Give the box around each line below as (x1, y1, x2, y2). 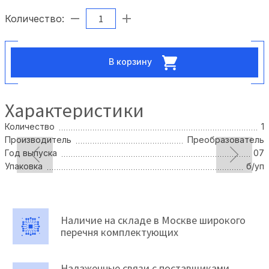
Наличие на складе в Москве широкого (61, 213, 246, 227)
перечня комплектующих (61, 225, 178, 239)
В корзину (109, 56, 154, 67)
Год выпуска (5, 147, 57, 158)
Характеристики (5, 98, 144, 122)
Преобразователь (187, 134, 264, 145)
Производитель (5, 134, 71, 145)
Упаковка (5, 160, 43, 171)
